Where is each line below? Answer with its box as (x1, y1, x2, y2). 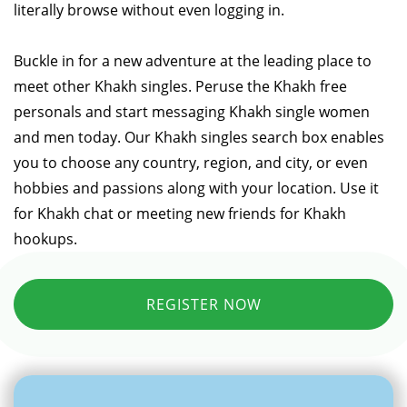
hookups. (14, 228, 77, 249)
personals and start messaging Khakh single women (14, 101, 370, 122)
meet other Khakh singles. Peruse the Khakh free (14, 75, 347, 96)
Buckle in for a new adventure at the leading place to (14, 50, 372, 71)
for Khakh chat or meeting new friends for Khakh (14, 203, 346, 223)
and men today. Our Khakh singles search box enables (14, 126, 384, 147)
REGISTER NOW (145, 293, 262, 314)
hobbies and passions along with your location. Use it (14, 177, 379, 198)
